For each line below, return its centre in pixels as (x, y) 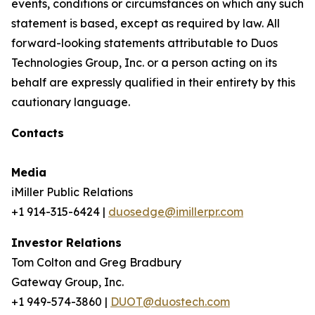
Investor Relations (66, 243)
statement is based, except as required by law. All (146, 23)
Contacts (38, 133)
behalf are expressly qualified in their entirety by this (153, 82)
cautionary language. (71, 102)
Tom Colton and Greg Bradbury (96, 262)
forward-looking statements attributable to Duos (144, 43)
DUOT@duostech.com (170, 302)
